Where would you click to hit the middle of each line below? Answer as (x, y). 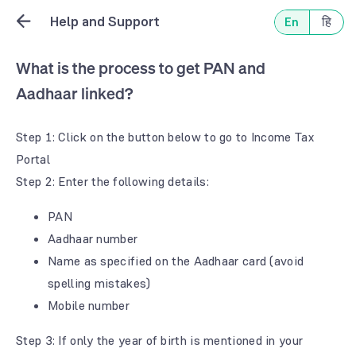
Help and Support (105, 21)
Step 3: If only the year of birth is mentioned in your (160, 341)
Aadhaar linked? (74, 93)
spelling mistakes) (99, 283)
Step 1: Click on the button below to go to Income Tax (165, 137)
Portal (33, 159)
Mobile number (89, 306)
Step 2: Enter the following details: (112, 182)
